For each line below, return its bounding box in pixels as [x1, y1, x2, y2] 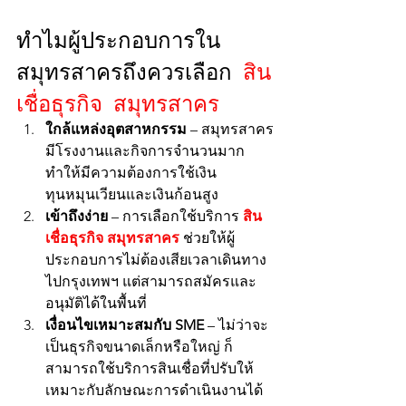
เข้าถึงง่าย [45, 208, 108, 225]
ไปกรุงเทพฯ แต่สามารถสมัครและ [45, 273, 256, 290]
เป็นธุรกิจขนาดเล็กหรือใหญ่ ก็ [45, 338, 233, 355]
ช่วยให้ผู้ [179, 229, 235, 246]
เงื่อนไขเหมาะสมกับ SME [45, 316, 204, 333]
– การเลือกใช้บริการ [108, 208, 243, 225]
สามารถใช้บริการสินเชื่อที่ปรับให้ [45, 360, 254, 377]
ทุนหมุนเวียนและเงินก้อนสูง [45, 186, 218, 203]
